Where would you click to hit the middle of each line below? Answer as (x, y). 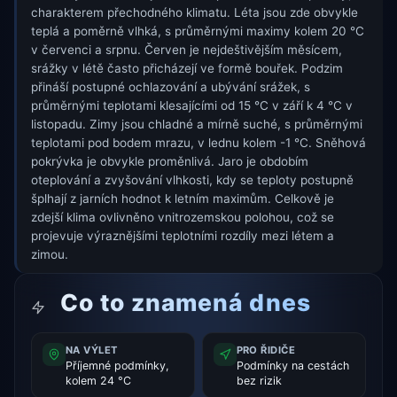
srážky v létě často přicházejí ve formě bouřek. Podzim (187, 69)
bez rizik (259, 381)
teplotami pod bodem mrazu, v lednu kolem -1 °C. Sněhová (198, 143)
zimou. (50, 255)
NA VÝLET (91, 350)
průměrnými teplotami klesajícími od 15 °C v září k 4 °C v (192, 106)
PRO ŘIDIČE (266, 350)
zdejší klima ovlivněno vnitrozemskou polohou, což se (183, 218)
